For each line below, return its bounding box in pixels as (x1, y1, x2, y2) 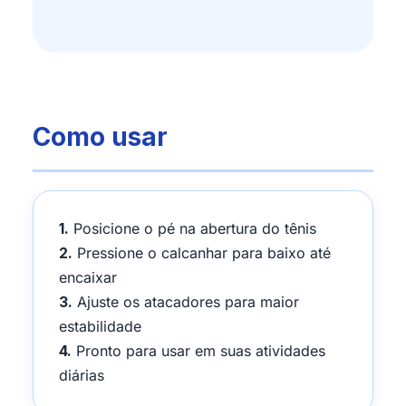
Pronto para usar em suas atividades (72, 341, 325, 360)
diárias (59, 365, 104, 384)
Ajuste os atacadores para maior (72, 292, 299, 311)
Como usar (33, 121, 168, 152)
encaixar (59, 267, 117, 286)
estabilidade (59, 316, 141, 335)
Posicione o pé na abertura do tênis (69, 218, 316, 237)
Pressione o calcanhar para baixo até (72, 243, 331, 262)
